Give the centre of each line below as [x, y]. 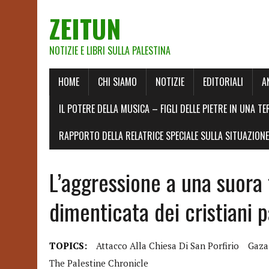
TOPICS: [68, 246]
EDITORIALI [223, 82]
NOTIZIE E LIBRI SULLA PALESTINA [110, 50]
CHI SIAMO [117, 82]
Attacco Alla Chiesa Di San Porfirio [168, 246]
